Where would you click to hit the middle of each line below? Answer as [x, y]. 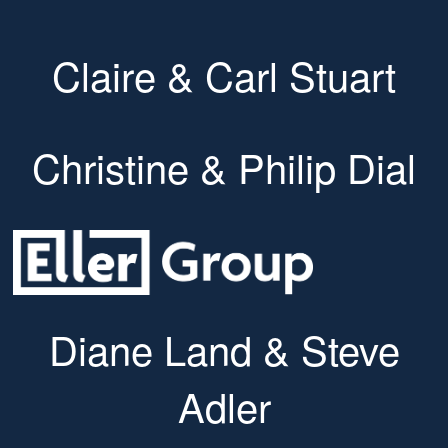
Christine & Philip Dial [224, 166]
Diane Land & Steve [224, 349]
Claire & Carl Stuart [224, 74]
